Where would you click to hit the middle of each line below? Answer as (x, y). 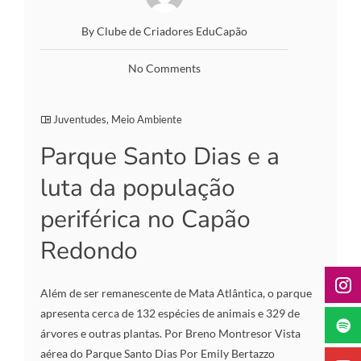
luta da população (138, 188)
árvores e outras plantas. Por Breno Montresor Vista (170, 333)
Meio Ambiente (147, 119)
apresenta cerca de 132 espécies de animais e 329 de (170, 313)
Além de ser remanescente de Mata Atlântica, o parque (176, 293)
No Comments (164, 68)
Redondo (89, 251)
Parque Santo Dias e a (160, 156)
